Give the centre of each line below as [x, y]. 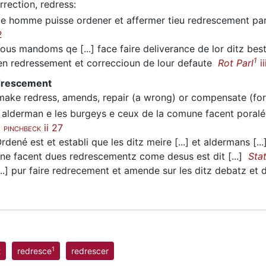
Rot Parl [236, 63]
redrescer [90, 251]
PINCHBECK [22, 129]
